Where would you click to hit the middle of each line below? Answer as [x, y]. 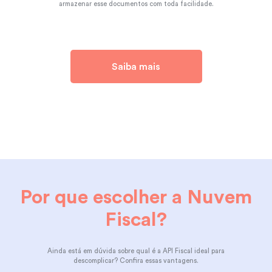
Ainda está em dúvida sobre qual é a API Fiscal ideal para [136, 251]
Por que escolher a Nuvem [136, 197]
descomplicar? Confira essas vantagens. [136, 260]
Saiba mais [136, 66]
